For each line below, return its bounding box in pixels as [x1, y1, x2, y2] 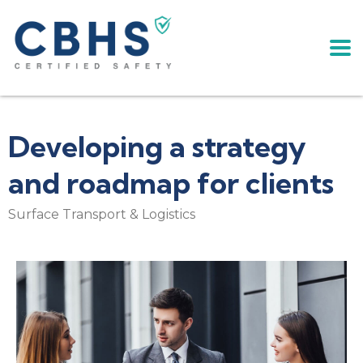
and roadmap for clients [8, 164, 334, 201]
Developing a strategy [8, 127, 306, 164]
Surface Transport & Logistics [8, 206, 195, 222]
